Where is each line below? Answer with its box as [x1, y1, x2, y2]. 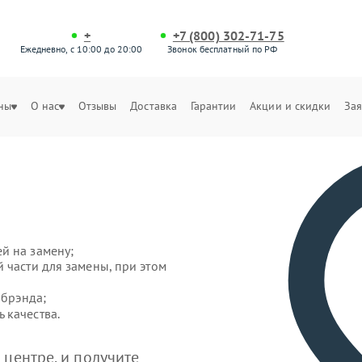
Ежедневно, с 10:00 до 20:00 [19, 43, 143, 55]
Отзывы [78, 99, 117, 113]
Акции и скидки [250, 99, 331, 113]
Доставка [130, 99, 178, 113]
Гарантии [190, 99, 237, 113]
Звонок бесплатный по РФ [167, 43, 278, 55]
